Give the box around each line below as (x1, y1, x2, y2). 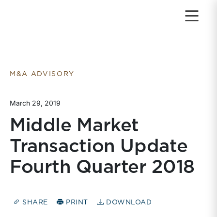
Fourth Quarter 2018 (10, 158, 195, 177)
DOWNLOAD (104, 199, 152, 206)
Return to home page (9, 8, 102, 19)
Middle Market (10, 117, 139, 135)
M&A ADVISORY (10, 71, 75, 77)
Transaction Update (10, 138, 188, 156)
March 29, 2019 (10, 99, 61, 107)
